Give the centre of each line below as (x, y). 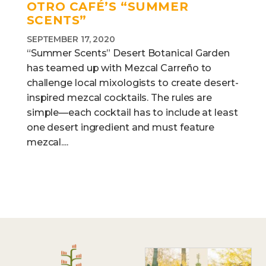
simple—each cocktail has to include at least (132, 113)
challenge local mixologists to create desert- (132, 83)
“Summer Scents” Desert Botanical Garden (128, 53)
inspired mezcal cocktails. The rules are (119, 98)
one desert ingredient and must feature (121, 127)
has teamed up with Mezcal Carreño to (119, 68)
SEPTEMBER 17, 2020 (71, 39)
